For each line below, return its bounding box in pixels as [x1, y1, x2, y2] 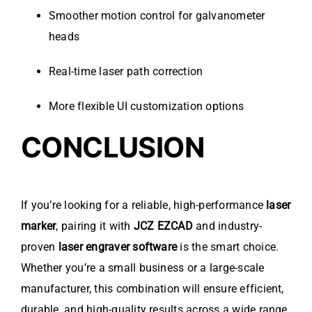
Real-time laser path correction [49, 65, 203, 79]
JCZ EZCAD [133, 219, 193, 233]
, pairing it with [56, 219, 134, 233]
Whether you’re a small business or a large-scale [21, 261, 265, 275]
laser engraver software [58, 240, 178, 254]
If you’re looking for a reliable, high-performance [21, 198, 267, 212]
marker [21, 219, 56, 233]
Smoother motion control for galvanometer [49, 9, 265, 23]
